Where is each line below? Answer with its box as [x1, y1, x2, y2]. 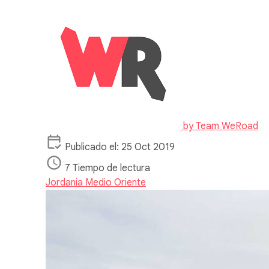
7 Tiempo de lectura [65, 162, 150, 174]
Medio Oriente [85, 176, 146, 189]
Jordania [46, 176, 85, 189]
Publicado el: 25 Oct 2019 [65, 141, 175, 153]
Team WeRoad [196, 119, 258, 132]
